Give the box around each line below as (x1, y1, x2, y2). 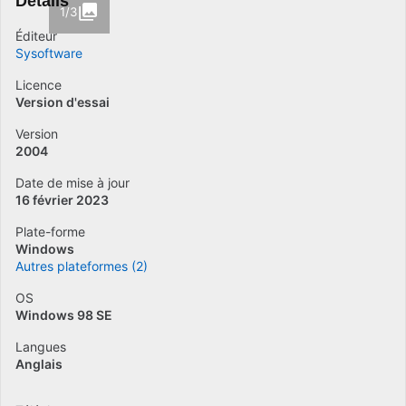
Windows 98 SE (15, 307, 112, 323)
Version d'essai (15, 94, 110, 110)
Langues (15, 339, 66, 354)
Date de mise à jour (15, 175, 130, 190)
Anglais (15, 356, 63, 372)
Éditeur (15, 28, 57, 43)
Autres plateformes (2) (15, 258, 148, 274)
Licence (15, 77, 62, 92)
